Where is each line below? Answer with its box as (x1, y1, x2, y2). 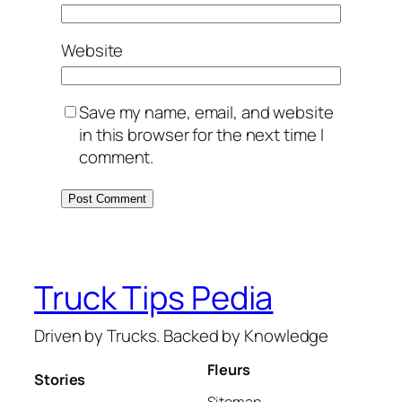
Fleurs (206, 359, 250, 380)
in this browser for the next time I (79, 123, 324, 147)
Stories (34, 369, 86, 389)
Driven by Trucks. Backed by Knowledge (34, 323, 329, 347)
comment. (79, 145, 154, 170)
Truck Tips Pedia (34, 275, 274, 319)
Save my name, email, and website (79, 100, 334, 125)
